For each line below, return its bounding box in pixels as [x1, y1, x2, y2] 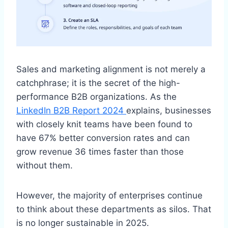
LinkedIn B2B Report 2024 [16, 105, 126, 116]
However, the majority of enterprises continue [16, 190, 203, 201]
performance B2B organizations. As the [16, 91, 177, 102]
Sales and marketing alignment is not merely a [16, 64, 206, 74]
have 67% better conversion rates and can [16, 132, 190, 143]
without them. [16, 160, 73, 170]
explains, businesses [126, 105, 211, 116]
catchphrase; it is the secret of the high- [16, 77, 180, 88]
